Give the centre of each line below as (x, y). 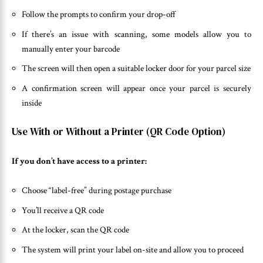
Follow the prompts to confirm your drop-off (99, 15)
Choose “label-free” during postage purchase (97, 191)
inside (32, 103)
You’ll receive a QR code (63, 210)
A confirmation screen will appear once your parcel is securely (136, 88)
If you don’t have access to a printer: (79, 161)
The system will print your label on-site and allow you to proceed (133, 249)
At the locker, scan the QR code (75, 230)
